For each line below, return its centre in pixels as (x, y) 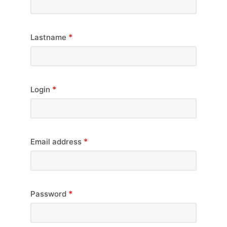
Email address (57, 142)
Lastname (49, 37)
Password (49, 194)
